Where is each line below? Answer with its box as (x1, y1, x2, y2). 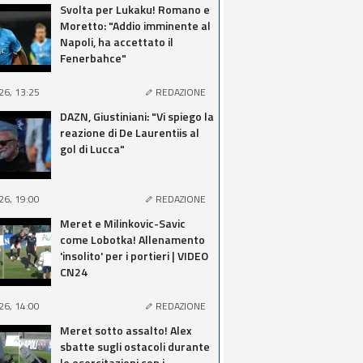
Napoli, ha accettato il (60, 33, 173, 50)
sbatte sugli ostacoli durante (60, 338, 210, 355)
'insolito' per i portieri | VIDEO (60, 247, 208, 264)
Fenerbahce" (60, 49, 126, 66)
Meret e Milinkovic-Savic (60, 215, 186, 232)
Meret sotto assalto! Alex (60, 322, 192, 339)
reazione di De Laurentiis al (60, 124, 199, 141)
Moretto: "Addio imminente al (60, 17, 211, 34)
